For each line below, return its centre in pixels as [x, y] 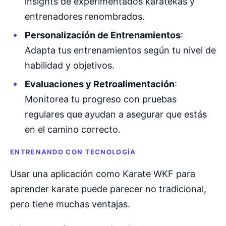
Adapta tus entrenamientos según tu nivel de [120, 50]
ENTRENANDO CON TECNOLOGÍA [73, 152]
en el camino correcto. [72, 130]
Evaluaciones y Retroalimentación [99, 84]
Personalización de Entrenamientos [102, 35]
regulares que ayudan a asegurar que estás [116, 115]
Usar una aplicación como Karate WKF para [103, 174]
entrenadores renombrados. [84, 16]
